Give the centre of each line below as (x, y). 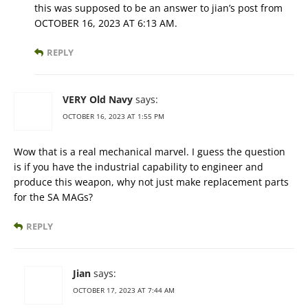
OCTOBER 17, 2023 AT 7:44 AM (124, 290)
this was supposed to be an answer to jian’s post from (158, 8)
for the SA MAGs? (53, 197)
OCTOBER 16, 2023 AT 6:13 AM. (106, 23)
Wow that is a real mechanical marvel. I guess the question (150, 152)
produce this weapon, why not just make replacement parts (151, 182)
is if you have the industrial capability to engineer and (139, 167)
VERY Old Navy (98, 100)
